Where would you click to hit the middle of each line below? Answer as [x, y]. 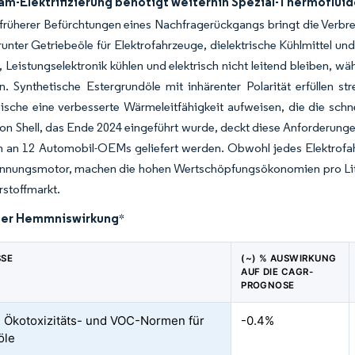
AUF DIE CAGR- [277, 272]
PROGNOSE [268, 285]
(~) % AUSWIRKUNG [289, 258]
